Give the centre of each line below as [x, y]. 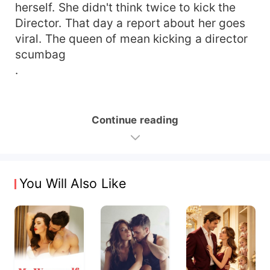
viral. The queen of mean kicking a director [132, 38]
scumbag [41, 54]
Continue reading [135, 120]
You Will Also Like [73, 184]
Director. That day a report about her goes [130, 23]
